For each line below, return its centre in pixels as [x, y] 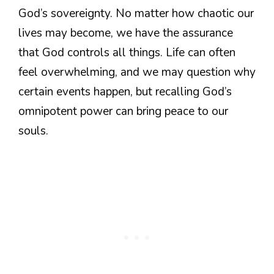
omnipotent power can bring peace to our [123, 112]
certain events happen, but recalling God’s [125, 92]
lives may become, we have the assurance [126, 33]
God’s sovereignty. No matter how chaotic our [136, 14]
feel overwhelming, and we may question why [137, 72]
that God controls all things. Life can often [127, 53]
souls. [33, 131]
